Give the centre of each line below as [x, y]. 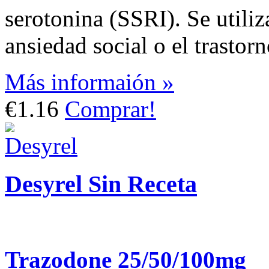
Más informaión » [89, 82]
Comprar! [110, 109]
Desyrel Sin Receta [101, 184]
